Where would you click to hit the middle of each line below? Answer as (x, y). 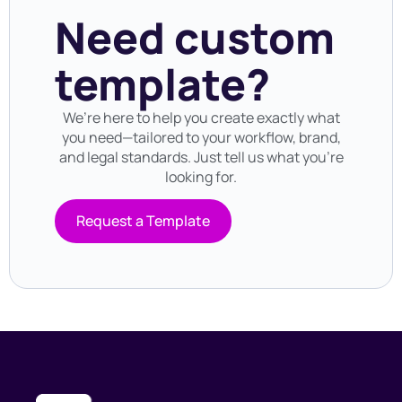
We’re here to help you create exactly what (201, 118)
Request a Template (143, 221)
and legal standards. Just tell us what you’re (201, 157)
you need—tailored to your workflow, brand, (201, 138)
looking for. (201, 177)
